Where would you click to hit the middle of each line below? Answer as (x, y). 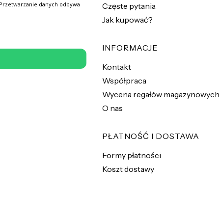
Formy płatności (132, 155)
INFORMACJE (130, 47)
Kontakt (117, 67)
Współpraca (124, 80)
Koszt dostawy (128, 169)
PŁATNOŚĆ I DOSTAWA (151, 136)
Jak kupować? (127, 19)
